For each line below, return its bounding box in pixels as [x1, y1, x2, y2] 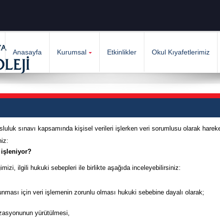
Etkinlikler [107, 48, 137, 56]
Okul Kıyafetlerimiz [151, 48, 210, 56]
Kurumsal [56, 48, 86, 56]
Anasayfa [12, 48, 42, 56]
